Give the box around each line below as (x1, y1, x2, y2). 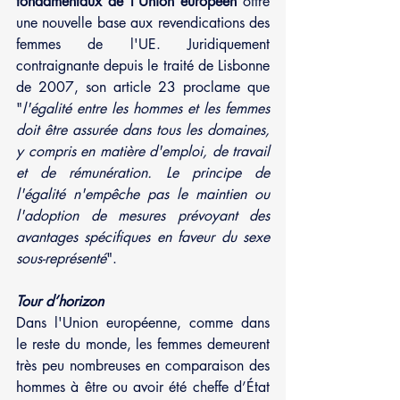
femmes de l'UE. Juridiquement (16, 34, 270, 54)
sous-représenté (16, 248, 106, 268)
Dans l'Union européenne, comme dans (16, 312, 270, 332)
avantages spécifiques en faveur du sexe (16, 227, 270, 246)
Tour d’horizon (16, 291, 108, 311)
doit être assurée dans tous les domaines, (16, 120, 270, 139)
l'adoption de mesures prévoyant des (16, 205, 270, 225)
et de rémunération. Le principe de (16, 162, 270, 182)
